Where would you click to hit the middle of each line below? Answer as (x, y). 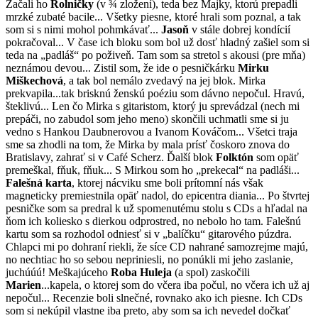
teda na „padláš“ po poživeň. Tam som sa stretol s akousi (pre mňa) (155, 55)
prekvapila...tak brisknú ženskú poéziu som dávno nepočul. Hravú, (155, 93)
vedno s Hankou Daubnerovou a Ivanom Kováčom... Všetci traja (152, 131)
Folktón (235, 157)
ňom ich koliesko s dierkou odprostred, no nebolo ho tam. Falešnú (153, 221)
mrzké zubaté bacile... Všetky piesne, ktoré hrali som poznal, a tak (153, 16)
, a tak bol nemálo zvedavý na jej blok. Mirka (164, 80)
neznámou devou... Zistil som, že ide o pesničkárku (122, 67)
